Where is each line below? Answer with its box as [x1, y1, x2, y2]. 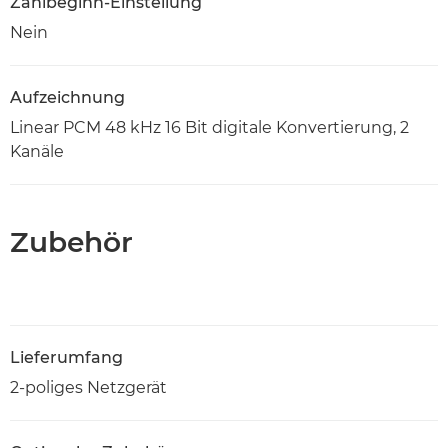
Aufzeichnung [10, 88, 125, 108]
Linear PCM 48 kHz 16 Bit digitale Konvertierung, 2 [10, 118, 409, 138]
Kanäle [10, 142, 64, 162]
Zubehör [10, 225, 133, 260]
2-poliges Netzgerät [10, 378, 167, 398]
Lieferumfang [10, 348, 123, 368]
